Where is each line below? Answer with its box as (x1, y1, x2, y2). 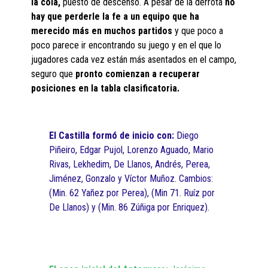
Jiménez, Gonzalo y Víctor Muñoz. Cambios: (49, 173, 214, 184)
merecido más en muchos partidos (31, 25, 173, 36)
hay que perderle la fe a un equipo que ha (31, 11, 200, 22)
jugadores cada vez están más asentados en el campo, (31, 54, 237, 65)
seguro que (31, 68, 76, 80)
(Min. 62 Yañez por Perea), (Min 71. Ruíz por (49, 187, 215, 199)
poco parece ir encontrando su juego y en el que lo (31, 39, 222, 51)
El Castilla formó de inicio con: (49, 130, 175, 141)
